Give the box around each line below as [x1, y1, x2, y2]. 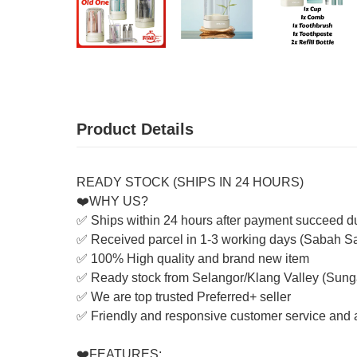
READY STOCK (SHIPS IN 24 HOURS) [76, 175, 304, 189]
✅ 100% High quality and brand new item [76, 252, 309, 265]
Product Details [76, 120, 194, 138]
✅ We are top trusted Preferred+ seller [76, 290, 291, 304]
